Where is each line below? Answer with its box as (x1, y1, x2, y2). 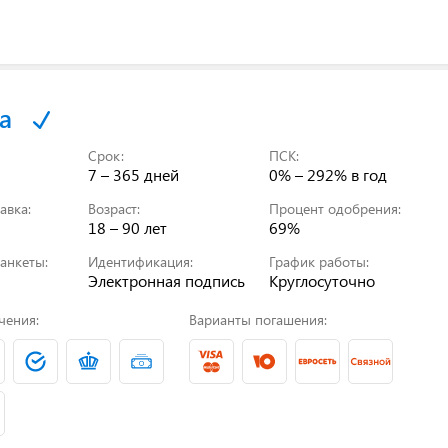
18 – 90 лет (88, 216, 168, 238)
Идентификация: (88, 251, 194, 271)
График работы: (269, 251, 370, 271)
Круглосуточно (269, 269, 376, 291)
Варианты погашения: (188, 309, 327, 329)
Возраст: (88, 198, 141, 218)
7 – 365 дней (88, 163, 180, 185)
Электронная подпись (88, 269, 246, 291)
